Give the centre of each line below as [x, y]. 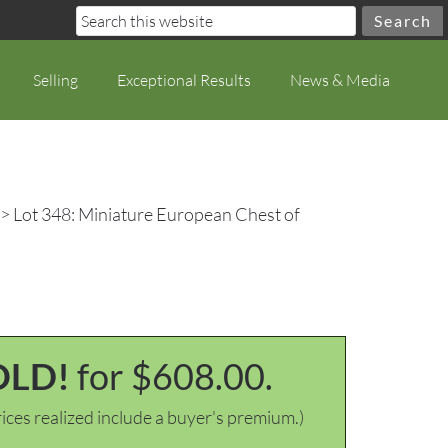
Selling [55, 80]
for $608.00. [175, 376]
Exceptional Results [184, 80]
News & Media [340, 80]
